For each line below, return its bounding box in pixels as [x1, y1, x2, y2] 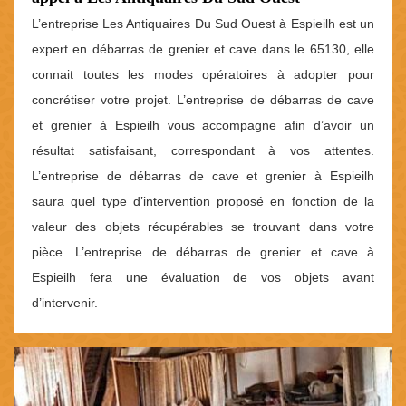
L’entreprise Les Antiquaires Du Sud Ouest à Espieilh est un [32, 16, 374, 32]
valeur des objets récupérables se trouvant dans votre [32, 219, 374, 235]
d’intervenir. [32, 295, 98, 311]
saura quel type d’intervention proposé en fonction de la [32, 194, 374, 209]
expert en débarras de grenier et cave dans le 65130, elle [32, 42, 374, 57]
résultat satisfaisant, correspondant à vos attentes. [32, 143, 374, 159]
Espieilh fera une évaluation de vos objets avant [32, 270, 374, 285]
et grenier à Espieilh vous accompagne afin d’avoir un [32, 118, 374, 133]
